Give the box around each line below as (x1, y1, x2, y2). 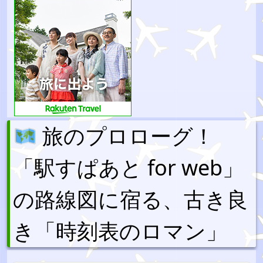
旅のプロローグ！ (37, 122, 215, 150)
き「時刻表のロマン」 (13, 217, 227, 245)
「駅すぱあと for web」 (13, 153, 244, 182)
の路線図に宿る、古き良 (13, 185, 248, 214)
